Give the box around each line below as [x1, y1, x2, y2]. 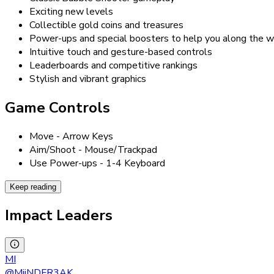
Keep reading [10, 182, 56, 191]
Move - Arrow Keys [29, 129, 113, 143]
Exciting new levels [29, 5, 113, 19]
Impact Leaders [5, 205, 113, 225]
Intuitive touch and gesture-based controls [29, 45, 212, 59]
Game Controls [5, 97, 110, 117]
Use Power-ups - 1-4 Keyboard [29, 156, 165, 170]
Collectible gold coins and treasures [29, 18, 183, 32]
